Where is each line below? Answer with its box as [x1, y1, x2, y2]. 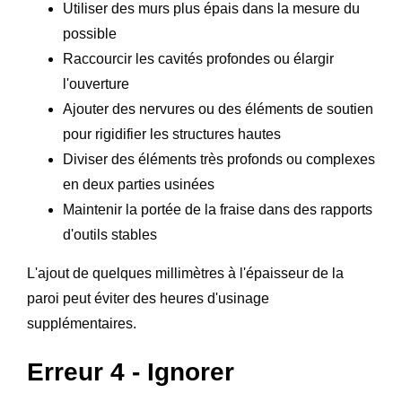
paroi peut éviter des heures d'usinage [27, 290, 269, 306]
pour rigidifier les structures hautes [63, 126, 281, 142]
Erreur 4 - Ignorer [27, 357, 234, 386]
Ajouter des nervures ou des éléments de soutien [63, 100, 373, 117]
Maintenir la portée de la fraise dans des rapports [63, 201, 372, 217]
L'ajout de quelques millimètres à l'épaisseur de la [27, 265, 344, 281]
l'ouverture [63, 75, 129, 92]
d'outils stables [63, 226, 157, 242]
